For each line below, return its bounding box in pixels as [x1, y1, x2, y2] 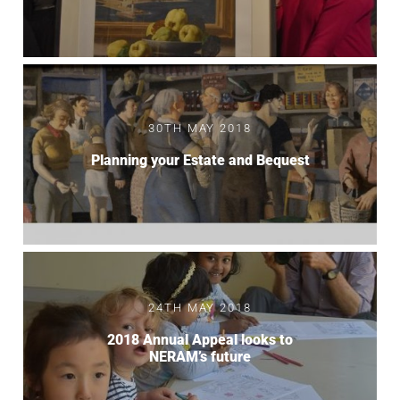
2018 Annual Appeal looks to [107, 330, 293, 348]
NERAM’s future [149, 347, 251, 365]
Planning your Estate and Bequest [90, 152, 310, 170]
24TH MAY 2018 [148, 300, 252, 314]
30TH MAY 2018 [148, 121, 252, 136]
